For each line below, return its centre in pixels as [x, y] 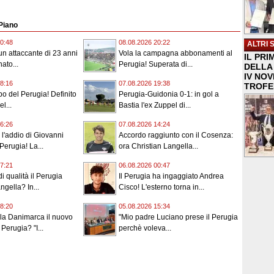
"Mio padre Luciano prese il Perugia [178, 217]
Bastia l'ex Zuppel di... [155, 106]
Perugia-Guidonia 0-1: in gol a [169, 94]
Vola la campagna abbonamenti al [176, 54]
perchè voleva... [145, 228]
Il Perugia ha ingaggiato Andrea [171, 176]
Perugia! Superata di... [156, 65]
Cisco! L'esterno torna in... [161, 187]
